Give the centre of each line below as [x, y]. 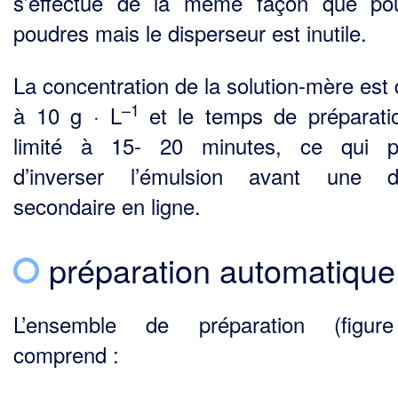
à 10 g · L [68, 115]
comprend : [66, 354]
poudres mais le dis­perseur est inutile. [190, 32]
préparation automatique [222, 269]
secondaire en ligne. [107, 205]
